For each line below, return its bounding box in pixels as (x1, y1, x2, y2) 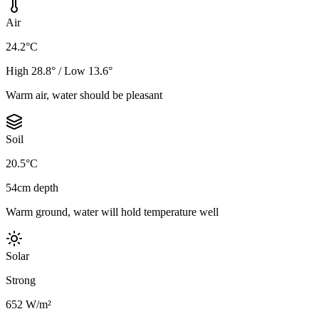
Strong (6, 274, 36, 287)
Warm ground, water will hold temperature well (6, 206, 219, 219)
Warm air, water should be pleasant (6, 89, 162, 102)
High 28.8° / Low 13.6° (6, 65, 113, 78)
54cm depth (6, 182, 58, 194)
